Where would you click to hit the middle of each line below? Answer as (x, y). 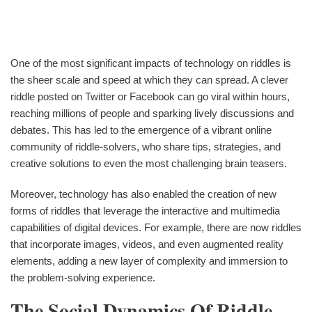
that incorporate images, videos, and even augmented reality (147, 244)
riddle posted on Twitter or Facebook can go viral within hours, (150, 96)
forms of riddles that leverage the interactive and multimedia (145, 210)
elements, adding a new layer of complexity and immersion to (149, 260)
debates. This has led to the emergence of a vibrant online (141, 130)
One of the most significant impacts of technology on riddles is (151, 63)
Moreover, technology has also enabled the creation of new (143, 194)
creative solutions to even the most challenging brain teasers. (149, 163)
